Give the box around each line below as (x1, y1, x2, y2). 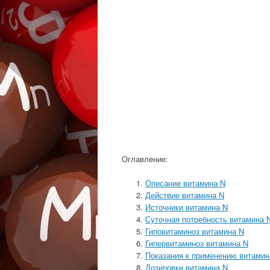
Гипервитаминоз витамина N (145, 237, 248, 249)
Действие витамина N (145, 189, 224, 201)
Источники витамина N (145, 201, 228, 213)
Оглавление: (122, 153, 168, 165)
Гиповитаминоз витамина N (145, 225, 244, 237)
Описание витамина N (145, 177, 225, 189)
